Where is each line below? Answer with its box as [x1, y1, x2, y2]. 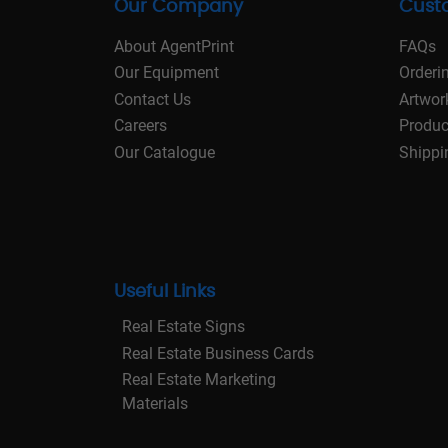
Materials [122, 394, 188, 414]
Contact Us [114, 89, 191, 109]
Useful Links [114, 283, 215, 302]
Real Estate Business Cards [122, 343, 314, 363]
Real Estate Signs [122, 317, 245, 337]
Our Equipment [114, 63, 219, 83]
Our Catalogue [114, 142, 215, 162]
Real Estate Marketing [122, 370, 276, 390]
